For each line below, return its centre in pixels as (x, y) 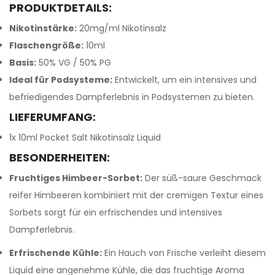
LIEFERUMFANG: (52, 117)
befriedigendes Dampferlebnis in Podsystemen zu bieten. (132, 97)
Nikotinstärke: (43, 28)
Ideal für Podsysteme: (61, 80)
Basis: (23, 63)
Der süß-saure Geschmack (202, 178)
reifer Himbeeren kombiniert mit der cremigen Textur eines (136, 195)
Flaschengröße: (46, 45)
